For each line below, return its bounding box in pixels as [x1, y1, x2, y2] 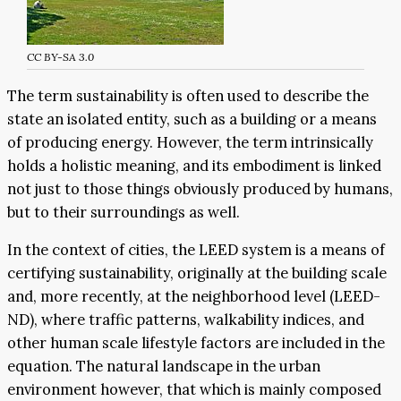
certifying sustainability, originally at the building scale [7, 263, 387, 284]
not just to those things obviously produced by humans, [7, 179, 393, 200]
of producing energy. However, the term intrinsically [7, 132, 373, 153]
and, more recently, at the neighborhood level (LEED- [7, 286, 380, 307]
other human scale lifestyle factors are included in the [7, 333, 385, 354]
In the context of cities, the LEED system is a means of [7, 240, 385, 260]
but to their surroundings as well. [7, 202, 240, 223]
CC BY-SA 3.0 [27, 49, 95, 64]
